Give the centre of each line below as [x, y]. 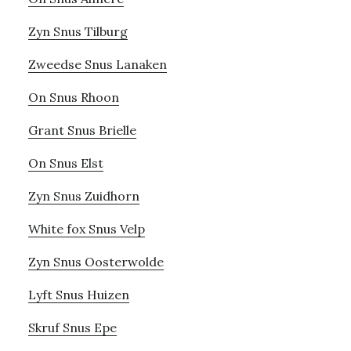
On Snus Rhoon [73, 97]
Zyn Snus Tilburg [78, 31]
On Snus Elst [65, 163]
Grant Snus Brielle [82, 130]
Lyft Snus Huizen [78, 294]
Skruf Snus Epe [72, 327]
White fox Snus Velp [86, 228]
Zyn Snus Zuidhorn [83, 195]
